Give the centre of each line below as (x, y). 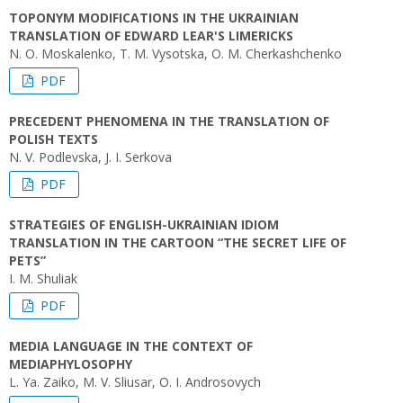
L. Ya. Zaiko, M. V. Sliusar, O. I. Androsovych (135, 382)
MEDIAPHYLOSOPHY (71, 364)
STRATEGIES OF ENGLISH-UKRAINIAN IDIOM (144, 224)
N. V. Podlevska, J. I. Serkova (90, 157)
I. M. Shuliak (43, 278)
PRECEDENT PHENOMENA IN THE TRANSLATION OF (169, 121)
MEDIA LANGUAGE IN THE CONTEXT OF (131, 346)
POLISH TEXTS (54, 139)
